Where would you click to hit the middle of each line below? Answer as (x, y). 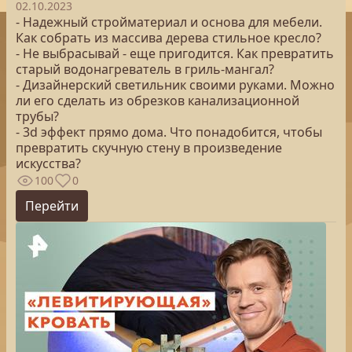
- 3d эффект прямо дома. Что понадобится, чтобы (169, 132)
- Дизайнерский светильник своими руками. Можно (175, 85)
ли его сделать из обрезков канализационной (158, 101)
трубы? (37, 116)
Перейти (52, 206)
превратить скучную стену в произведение (149, 148)
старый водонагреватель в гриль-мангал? (145, 69)
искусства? (48, 163)
